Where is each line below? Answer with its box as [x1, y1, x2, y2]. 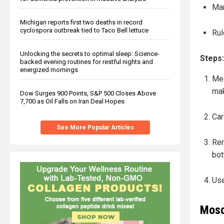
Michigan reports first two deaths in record [20, 18, 142, 26]
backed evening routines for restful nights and [20, 57, 153, 65]
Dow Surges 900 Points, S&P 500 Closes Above [20, 89, 156, 97]
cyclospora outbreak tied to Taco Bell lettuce [20, 26, 148, 34]
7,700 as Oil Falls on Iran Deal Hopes [20, 97, 124, 105]
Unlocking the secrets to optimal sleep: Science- [20, 49, 159, 57]
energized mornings [20, 65, 78, 73]
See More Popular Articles [56, 123, 134, 131]
